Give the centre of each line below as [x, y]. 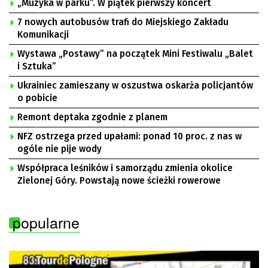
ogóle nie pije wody [60, 149]
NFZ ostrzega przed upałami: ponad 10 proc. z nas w [130, 137]
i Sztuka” [37, 67]
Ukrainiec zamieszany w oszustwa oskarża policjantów [135, 86]
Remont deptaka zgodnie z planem [92, 118]
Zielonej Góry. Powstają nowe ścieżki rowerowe [119, 181]
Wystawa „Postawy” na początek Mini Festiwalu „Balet [135, 54]
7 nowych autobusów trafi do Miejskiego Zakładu [123, 22]
